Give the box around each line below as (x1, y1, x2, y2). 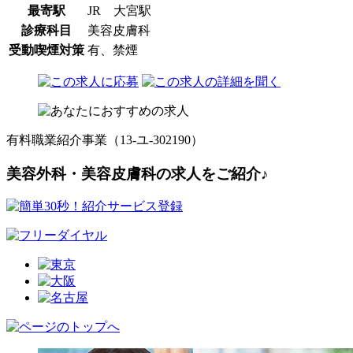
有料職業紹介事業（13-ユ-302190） (6, 132, 203, 147)
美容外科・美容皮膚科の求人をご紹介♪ (6, 165, 269, 182)
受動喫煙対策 (9, 43, 84, 57)
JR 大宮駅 (87, 3, 151, 17)
